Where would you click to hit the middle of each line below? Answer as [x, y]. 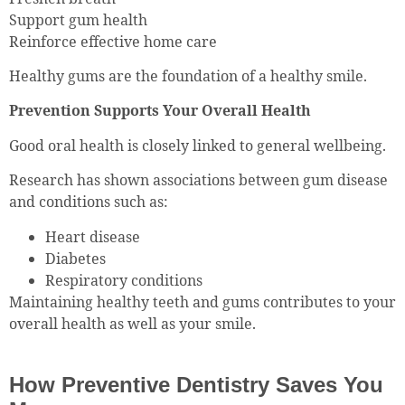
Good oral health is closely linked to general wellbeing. [198, 145]
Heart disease [93, 236]
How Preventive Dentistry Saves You [196, 384]
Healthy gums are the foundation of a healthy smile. [188, 75]
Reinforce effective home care [113, 41]
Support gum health [78, 19]
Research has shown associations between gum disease [198, 180]
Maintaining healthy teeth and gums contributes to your [202, 301]
